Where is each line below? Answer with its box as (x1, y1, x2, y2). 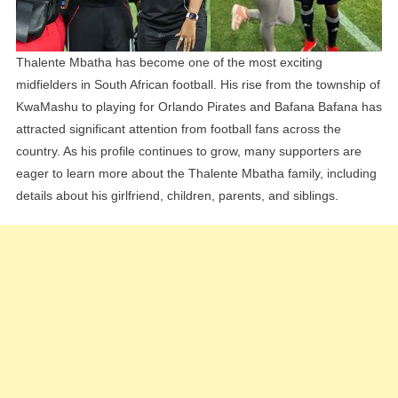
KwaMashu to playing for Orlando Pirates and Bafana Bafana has (15, 99, 382, 115)
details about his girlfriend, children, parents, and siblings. (15, 188, 338, 203)
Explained (338, 12, 394, 28)
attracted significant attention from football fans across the (15, 122, 341, 137)
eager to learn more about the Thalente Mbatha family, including (15, 166, 377, 181)
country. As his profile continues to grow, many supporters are (15, 144, 362, 159)
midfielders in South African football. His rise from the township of (15, 77, 380, 92)
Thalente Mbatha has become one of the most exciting (15, 55, 322, 70)
